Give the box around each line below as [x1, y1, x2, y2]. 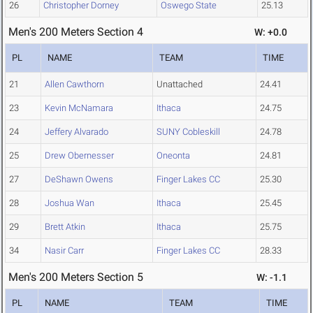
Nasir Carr [45, 245, 84, 256]
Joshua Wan [45, 198, 94, 209]
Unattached [156, 79, 203, 90]
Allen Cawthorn [45, 79, 104, 90]
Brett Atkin [45, 221, 85, 233]
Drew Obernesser [45, 150, 114, 161]
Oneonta [156, 150, 190, 161]
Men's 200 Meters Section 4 [8, 25, 143, 39]
